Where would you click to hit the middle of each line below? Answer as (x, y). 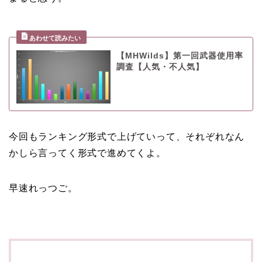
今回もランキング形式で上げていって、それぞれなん (127, 136)
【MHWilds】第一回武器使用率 (180, 56)
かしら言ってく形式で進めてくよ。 (87, 153)
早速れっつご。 (43, 188)
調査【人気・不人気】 (160, 67)
